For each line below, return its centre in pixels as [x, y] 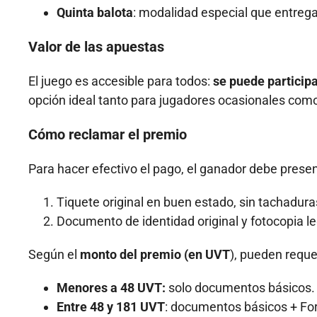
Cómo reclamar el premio [108, 135]
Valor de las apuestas [96, 47]
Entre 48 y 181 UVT [111, 307]
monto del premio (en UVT [155, 255]
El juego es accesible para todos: [121, 81]
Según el [54, 255]
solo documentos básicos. [240, 288]
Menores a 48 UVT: [111, 288]
